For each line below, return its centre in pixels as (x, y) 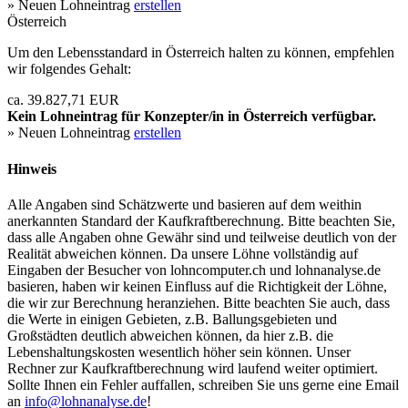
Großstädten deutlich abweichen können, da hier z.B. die (170, 335)
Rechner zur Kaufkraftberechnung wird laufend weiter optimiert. (193, 368)
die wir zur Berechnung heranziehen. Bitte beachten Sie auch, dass (199, 302)
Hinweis (32, 168)
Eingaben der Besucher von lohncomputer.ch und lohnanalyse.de (194, 270)
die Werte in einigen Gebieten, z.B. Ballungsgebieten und (172, 319)
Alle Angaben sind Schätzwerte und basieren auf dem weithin (184, 204)
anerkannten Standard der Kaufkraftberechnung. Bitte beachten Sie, (201, 220)
